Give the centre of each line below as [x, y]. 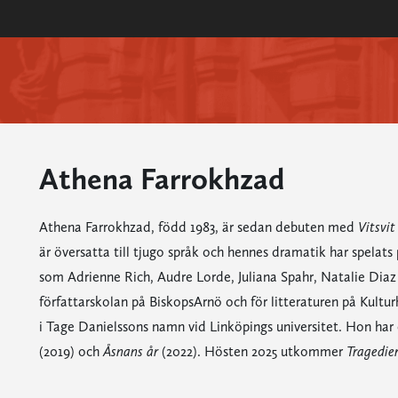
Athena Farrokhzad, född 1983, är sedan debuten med [198, 227]
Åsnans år [132, 351]
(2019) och [71, 351]
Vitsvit [376, 227]
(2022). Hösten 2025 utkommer [254, 351]
